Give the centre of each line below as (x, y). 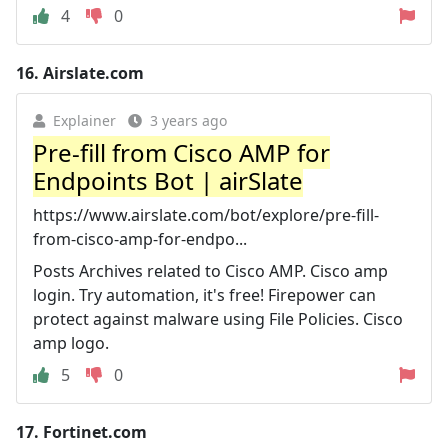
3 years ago (188, 120)
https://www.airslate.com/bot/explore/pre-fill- (206, 215)
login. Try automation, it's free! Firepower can (204, 295)
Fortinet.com (95, 432)
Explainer (84, 120)
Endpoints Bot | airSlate (168, 180)
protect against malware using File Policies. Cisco (218, 319)
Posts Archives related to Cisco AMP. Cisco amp (210, 271)
